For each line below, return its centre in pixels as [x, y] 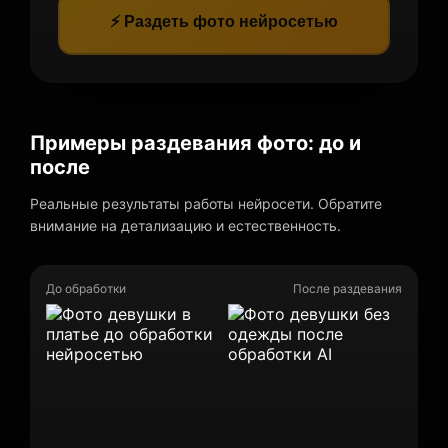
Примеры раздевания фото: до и [195, 142]
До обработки [86, 288]
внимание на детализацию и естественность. [185, 225]
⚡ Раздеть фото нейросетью [224, 21]
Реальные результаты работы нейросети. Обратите [206, 203]
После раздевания [347, 288]
